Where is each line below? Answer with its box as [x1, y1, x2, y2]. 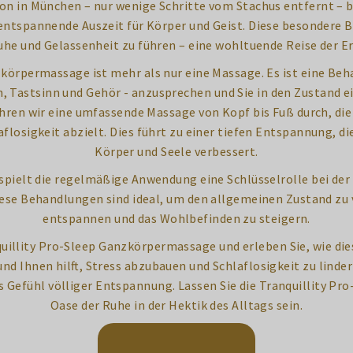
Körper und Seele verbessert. [95, 143, 258, 159]
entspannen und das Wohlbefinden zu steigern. [43, 210, 310, 226]
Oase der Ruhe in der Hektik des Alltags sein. [50, 297, 303, 313]
